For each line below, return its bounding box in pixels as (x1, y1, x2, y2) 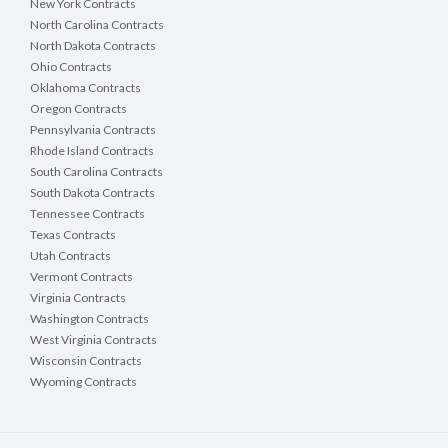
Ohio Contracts (30, 59, 112, 75)
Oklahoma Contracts (30, 80, 141, 96)
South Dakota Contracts (30, 185, 155, 201)
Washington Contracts (30, 311, 149, 327)
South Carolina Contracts (30, 164, 163, 180)
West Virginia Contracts (30, 332, 157, 348)
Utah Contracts (30, 248, 111, 264)
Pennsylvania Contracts (30, 122, 156, 138)
